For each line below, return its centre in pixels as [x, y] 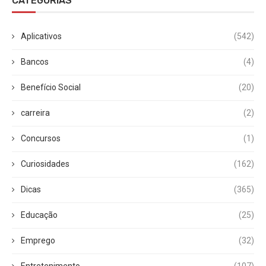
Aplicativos [41, 36]
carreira [35, 113]
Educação [39, 215]
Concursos [41, 138]
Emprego [38, 240]
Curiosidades [45, 164]
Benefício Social [51, 87]
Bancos [35, 62]
